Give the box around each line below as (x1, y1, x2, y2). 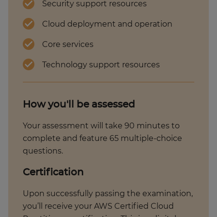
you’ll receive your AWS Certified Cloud (23, 202, 174, 211)
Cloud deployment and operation (42, 20, 175, 29)
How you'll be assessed (23, 100, 136, 110)
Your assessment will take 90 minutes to (23, 122, 180, 130)
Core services (42, 41, 96, 49)
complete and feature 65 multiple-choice (23, 135, 183, 143)
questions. (23, 147, 63, 155)
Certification (23, 168, 84, 178)
